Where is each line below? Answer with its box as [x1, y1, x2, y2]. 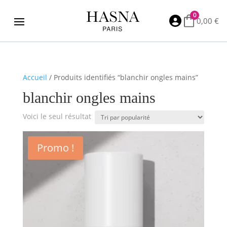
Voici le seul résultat [22, 111, 91, 121]
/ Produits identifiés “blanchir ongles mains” [47, 72, 198, 82]
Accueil [22, 72, 47, 82]
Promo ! [36, 140, 74, 155]
